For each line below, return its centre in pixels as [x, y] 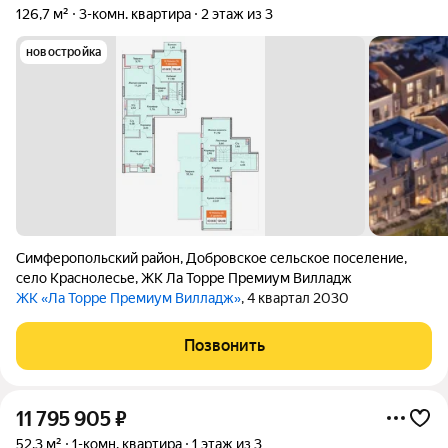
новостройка [64, 52]
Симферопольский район [98, 258]
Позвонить [224, 345]
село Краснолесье [75, 278]
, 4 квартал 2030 [295, 298]
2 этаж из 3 [237, 14]
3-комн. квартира [135, 14]
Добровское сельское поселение [295, 258]
